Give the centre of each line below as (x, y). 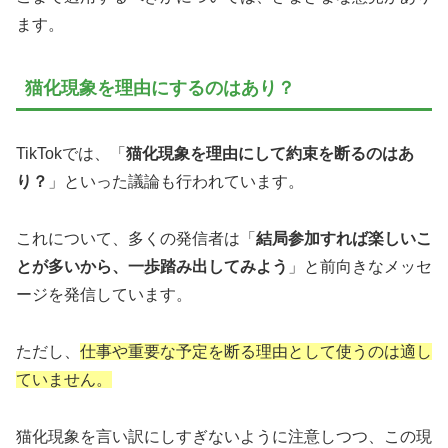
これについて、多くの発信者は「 (136, 239)
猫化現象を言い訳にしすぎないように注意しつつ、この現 (224, 436)
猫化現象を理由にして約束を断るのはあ (270, 154)
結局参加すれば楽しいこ (344, 239)
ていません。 (64, 379)
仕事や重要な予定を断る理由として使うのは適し (256, 351)
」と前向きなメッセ (360, 267)
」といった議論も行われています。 (176, 182)
